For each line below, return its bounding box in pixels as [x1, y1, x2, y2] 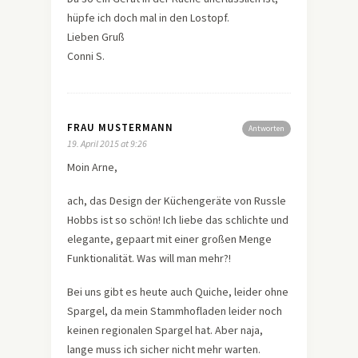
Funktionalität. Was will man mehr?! [67, 250, 231, 265]
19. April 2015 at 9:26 [67, 137, 147, 149]
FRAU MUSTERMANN [67, 120, 173, 134]
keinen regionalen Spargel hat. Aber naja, [67, 322, 263, 337]
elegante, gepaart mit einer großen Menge [67, 231, 272, 246]
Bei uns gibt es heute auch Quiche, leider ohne [67, 284, 288, 299]
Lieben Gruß [67, 29, 125, 44]
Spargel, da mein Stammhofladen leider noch [67, 303, 282, 318]
